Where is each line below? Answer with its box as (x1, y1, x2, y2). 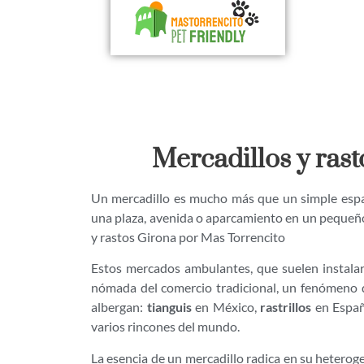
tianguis (146, 299, 192, 315)
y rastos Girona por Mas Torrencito (91, 229, 285, 245)
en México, (191, 299, 261, 315)
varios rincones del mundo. (91, 318, 240, 335)
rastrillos (260, 299, 312, 315)
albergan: (91, 299, 147, 315)
